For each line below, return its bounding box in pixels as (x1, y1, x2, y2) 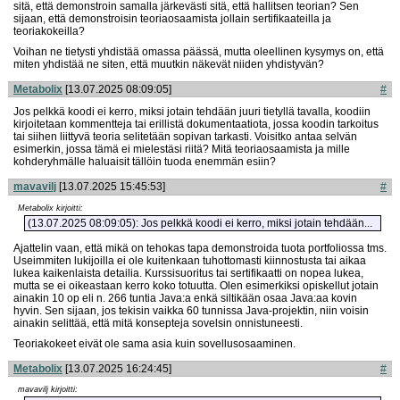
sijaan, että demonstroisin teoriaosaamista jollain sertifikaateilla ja (13, 12, 331, 25)
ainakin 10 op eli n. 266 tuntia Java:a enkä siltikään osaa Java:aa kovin (13, 291, 357, 304)
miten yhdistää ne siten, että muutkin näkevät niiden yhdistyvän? (13, 57, 324, 71)
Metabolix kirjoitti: (17, 203, 83, 212)
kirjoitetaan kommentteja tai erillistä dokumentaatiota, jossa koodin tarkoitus (13, 118, 379, 131)
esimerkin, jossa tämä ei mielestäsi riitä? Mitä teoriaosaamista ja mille (13, 143, 350, 156)
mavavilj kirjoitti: (17, 384, 78, 394)
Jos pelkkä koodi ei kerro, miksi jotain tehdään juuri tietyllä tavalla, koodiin (13, 105, 371, 119)
